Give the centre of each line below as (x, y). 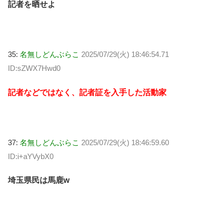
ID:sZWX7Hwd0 (34, 68)
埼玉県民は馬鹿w (39, 180)
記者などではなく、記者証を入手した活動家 (87, 92)
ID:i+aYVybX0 (31, 157)
